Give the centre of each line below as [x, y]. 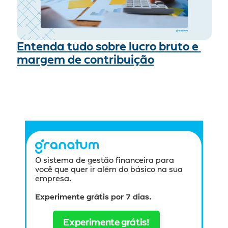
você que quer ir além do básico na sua [109, 170]
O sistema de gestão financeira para [105, 161]
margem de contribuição [85, 60]
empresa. [54, 179]
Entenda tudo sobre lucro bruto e [107, 47]
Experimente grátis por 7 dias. [94, 197]
